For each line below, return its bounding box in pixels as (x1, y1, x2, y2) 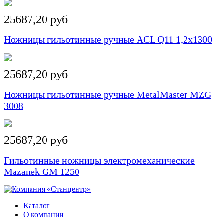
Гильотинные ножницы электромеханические (4, 155, 195, 166)
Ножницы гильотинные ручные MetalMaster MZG (4, 89, 211, 100)
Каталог (23, 201, 50, 210)
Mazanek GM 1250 (4, 166, 79, 177)
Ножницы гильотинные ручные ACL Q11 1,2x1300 (4, 34, 212, 45)
